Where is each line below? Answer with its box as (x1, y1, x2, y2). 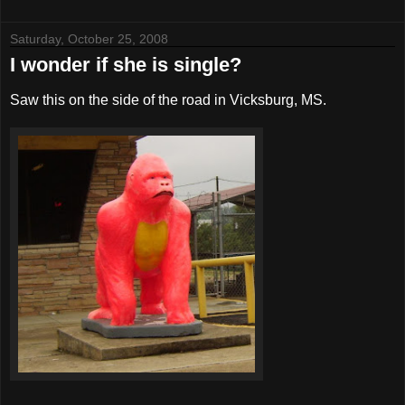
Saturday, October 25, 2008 (10, 32, 168, 47)
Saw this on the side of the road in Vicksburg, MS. (10, 92, 326, 108)
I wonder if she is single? (10, 53, 241, 77)
